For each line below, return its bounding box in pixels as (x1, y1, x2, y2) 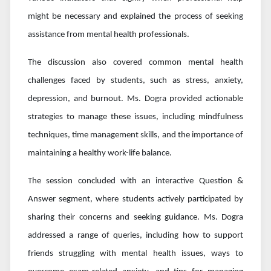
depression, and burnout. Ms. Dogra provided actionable (28, 94, 243, 103)
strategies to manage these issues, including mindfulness (28, 112, 243, 122)
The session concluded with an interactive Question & (28, 176, 243, 186)
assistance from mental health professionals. (28, 30, 189, 39)
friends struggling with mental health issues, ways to (28, 249, 243, 258)
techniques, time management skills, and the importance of (28, 130, 243, 140)
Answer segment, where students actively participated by (28, 194, 243, 204)
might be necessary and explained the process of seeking (28, 11, 243, 21)
